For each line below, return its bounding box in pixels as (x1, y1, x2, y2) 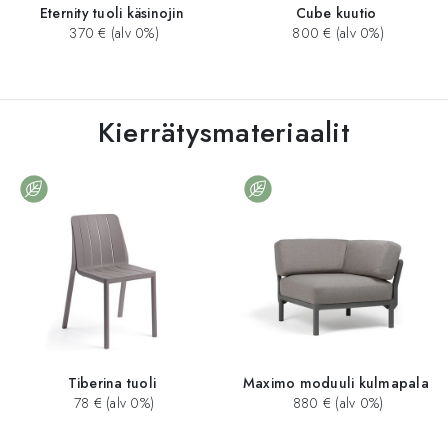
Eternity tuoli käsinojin (39, 3, 184, 24)
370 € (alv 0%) (65, 23, 159, 44)
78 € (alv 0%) (69, 392, 155, 413)
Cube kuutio (295, 3, 377, 24)
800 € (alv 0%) (288, 23, 384, 44)
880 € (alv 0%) (288, 392, 384, 413)
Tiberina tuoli (67, 372, 157, 393)
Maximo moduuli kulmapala (242, 372, 429, 393)
